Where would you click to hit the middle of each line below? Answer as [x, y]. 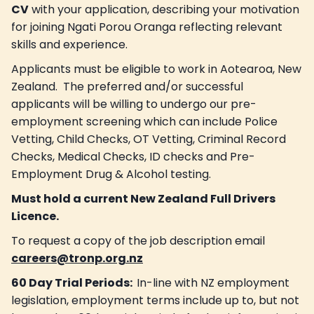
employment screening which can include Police [144, 121]
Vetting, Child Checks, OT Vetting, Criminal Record [149, 139]
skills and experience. [71, 44]
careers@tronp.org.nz [77, 258]
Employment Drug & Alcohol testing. [111, 174]
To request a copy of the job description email [138, 240]
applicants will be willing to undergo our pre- [134, 104]
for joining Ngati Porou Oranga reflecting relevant [147, 27]
